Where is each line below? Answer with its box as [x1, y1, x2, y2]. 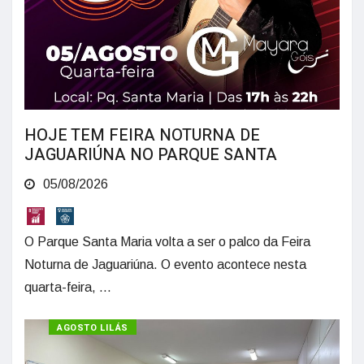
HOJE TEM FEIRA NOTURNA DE [24, 123, 260, 148]
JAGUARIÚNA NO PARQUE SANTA [24, 143, 277, 167]
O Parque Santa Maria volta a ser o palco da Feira [24, 234, 310, 249]
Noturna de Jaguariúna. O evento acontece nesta [24, 257, 306, 271]
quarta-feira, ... [24, 279, 111, 294]
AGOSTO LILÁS [57, 320, 128, 335]
